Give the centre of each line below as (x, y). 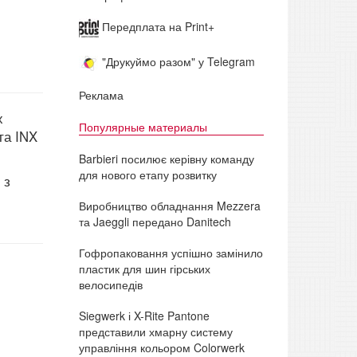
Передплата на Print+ (156, 27)
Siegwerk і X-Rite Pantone (144, 315)
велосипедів (110, 284)
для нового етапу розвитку (147, 174)
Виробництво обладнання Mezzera (169, 205)
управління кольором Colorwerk (161, 347)
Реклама (101, 94)
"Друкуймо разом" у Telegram (177, 62)
